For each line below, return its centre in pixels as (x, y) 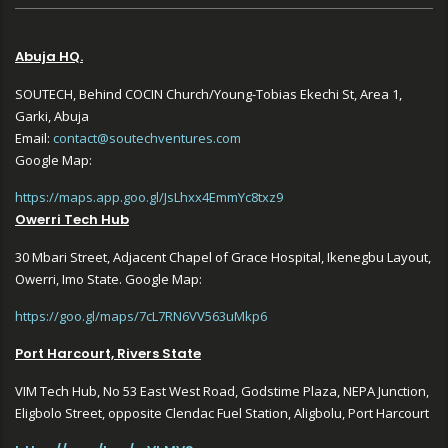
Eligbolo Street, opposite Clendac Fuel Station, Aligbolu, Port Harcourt (222, 413)
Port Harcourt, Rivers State (108, 354)
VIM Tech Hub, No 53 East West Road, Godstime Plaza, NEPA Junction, (222, 391)
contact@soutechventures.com (147, 138)
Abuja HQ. (49, 57)
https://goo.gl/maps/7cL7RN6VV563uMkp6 (141, 316)
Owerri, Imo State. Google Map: (108, 279)
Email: (32, 138)
